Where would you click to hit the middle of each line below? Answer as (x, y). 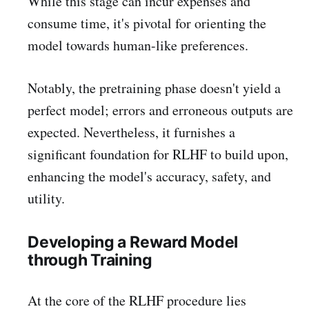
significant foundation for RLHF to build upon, (158, 154)
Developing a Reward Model (133, 242)
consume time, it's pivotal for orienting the (147, 23)
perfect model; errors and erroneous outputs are (160, 110)
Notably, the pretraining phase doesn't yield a (154, 88)
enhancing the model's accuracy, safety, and (149, 176)
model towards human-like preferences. (138, 45)
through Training (90, 260)
